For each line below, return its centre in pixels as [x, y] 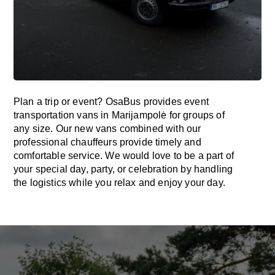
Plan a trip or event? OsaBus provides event [111, 102]
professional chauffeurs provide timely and [107, 142]
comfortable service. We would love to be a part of [124, 156]
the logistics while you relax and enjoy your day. [119, 183]
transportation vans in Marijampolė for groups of [119, 115]
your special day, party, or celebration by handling [123, 169]
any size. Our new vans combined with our [107, 129]
